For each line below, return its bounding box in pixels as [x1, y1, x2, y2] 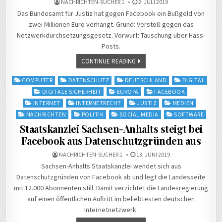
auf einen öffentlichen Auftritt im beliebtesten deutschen [27, 194, 195, 204]
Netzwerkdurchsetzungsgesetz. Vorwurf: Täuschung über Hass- [17, 31, 205, 40]
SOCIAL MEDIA [119, 111, 159, 118]
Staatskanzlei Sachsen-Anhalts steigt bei [19, 122, 203, 136]
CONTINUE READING [81, 57, 136, 66]
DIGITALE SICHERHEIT [42, 88, 101, 96]
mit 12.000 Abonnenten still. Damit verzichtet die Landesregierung [14, 183, 208, 193]
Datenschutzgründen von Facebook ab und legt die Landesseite [16, 172, 206, 182]
